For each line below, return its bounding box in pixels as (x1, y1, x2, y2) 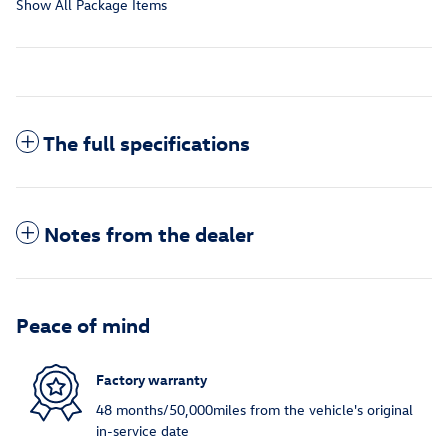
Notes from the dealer (44, 219, 254, 246)
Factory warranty (96, 370, 207, 390)
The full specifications (43, 128, 250, 155)
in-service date (96, 420, 189, 440)
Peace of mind (16, 310, 150, 337)
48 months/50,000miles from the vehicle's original (96, 399, 413, 419)
